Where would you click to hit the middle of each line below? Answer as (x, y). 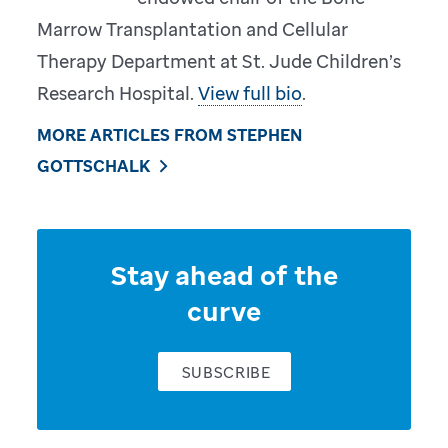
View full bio (250, 92)
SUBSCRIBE (226, 372)
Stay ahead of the (224, 275)
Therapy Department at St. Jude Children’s (219, 60)
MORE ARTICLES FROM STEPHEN (170, 134)
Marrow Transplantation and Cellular (193, 28)
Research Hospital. (118, 92)
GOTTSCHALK (94, 165)
